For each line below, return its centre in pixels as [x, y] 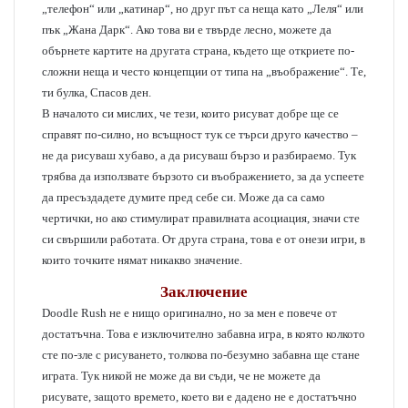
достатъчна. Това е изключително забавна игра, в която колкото [204, 334]
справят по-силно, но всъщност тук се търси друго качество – [200, 134]
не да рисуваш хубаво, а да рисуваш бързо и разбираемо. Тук [199, 155]
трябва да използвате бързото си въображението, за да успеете [203, 176]
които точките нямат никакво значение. [142, 260]
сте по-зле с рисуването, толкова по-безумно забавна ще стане [201, 355]
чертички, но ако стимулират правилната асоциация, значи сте [201, 218]
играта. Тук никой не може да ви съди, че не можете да [181, 376]
